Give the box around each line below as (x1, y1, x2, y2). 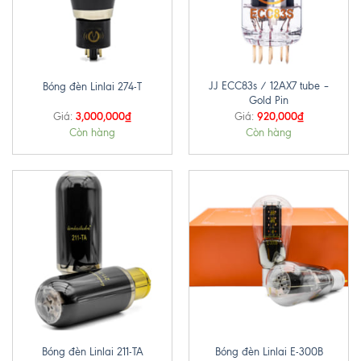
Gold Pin (249, 93, 288, 106)
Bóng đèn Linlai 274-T (43, 80, 142, 93)
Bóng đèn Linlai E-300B (214, 346, 323, 359)
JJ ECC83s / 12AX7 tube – (208, 79, 330, 92)
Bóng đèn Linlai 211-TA (41, 346, 143, 359)
